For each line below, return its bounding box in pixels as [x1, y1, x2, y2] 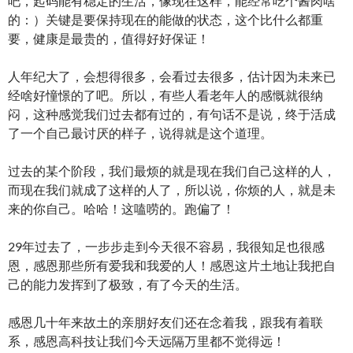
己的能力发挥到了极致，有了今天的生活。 [8, 277, 247, 292]
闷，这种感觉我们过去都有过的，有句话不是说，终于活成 [8, 106, 336, 121]
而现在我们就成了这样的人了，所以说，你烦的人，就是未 [8, 182, 336, 197]
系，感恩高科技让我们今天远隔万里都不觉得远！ [8, 333, 285, 348]
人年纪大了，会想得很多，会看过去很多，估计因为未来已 [8, 69, 336, 84]
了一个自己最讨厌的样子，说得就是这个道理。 [8, 125, 273, 140]
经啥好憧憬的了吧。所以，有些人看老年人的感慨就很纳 [8, 87, 323, 102]
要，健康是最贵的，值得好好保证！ [8, 31, 210, 46]
